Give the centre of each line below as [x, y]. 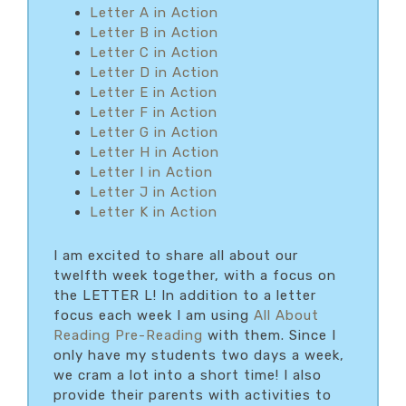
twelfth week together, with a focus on [195, 275]
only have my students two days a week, [199, 355]
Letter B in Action [154, 32]
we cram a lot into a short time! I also [188, 375]
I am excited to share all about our [176, 255]
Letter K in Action [154, 212]
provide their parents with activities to [193, 395]
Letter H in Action [155, 152]
